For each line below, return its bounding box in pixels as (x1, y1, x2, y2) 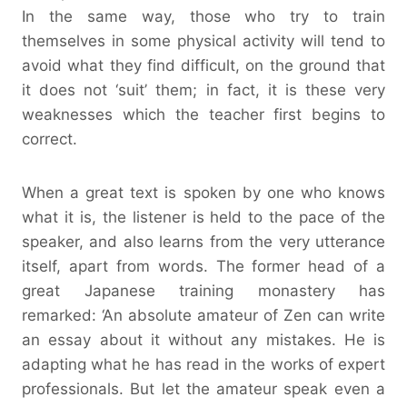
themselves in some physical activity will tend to (22, 31, 385, 50)
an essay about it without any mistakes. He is (22, 330, 385, 349)
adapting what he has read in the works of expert (22, 354, 385, 373)
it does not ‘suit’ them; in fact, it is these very (22, 80, 385, 99)
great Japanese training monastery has (22, 281, 385, 300)
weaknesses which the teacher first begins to (22, 104, 385, 124)
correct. (22, 129, 77, 148)
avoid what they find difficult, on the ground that (22, 55, 385, 74)
